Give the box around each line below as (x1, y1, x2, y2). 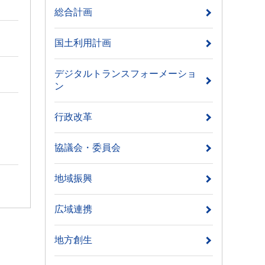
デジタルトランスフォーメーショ (54, 69, 196, 79)
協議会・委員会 (54, 143, 121, 153)
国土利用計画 (54, 38, 111, 49)
